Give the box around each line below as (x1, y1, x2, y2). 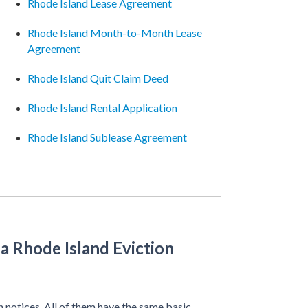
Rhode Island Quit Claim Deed (27, 71, 168, 85)
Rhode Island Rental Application (27, 101, 177, 114)
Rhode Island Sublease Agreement (27, 131, 187, 144)
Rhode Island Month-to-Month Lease (27, 26, 202, 39)
